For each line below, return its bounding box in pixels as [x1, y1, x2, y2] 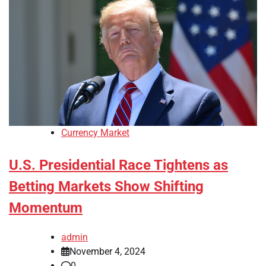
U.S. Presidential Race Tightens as [9, 157, 228, 174]
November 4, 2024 [69, 246, 145, 257]
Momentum [9, 199, 83, 217]
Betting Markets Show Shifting [9, 178, 204, 195]
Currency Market [61, 127, 129, 139]
